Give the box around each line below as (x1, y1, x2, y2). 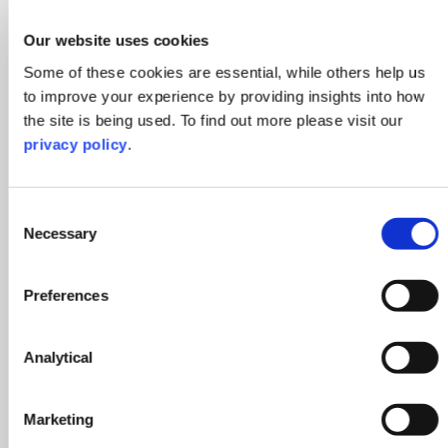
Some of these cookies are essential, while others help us (23, 63, 426, 81)
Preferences (23, 286, 109, 304)
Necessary (23, 224, 97, 242)
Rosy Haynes (87, 259, 218, 284)
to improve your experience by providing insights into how (23, 87, 425, 105)
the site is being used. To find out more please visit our (23, 111, 403, 129)
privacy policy (23, 135, 127, 153)
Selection (7, 228, 68, 246)
